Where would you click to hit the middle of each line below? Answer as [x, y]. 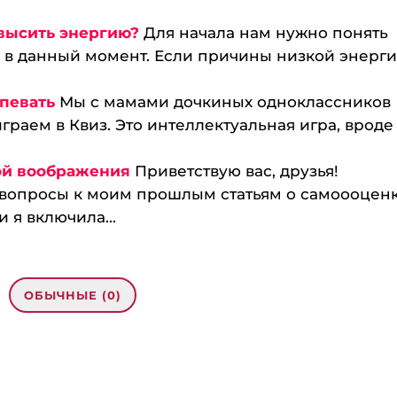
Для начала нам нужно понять [266, 33]
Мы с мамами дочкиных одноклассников [226, 102]
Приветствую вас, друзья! [237, 171]
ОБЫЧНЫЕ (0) [73, 295]
